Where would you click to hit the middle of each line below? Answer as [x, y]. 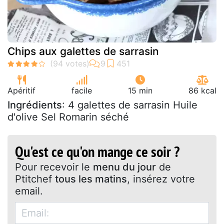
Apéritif [21, 90]
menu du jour [124, 167]
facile [82, 90]
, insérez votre [161, 179]
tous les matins [91, 179]
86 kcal [202, 90]
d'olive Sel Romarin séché [68, 117]
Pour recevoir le [54, 167]
